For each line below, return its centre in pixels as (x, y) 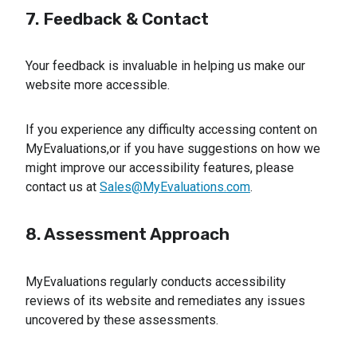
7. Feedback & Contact (117, 18)
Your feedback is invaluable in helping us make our (165, 66)
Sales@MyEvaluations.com (175, 187)
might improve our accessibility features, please (160, 168)
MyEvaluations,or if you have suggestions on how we (173, 149)
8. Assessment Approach (127, 234)
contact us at (63, 187)
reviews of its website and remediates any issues (165, 300)
